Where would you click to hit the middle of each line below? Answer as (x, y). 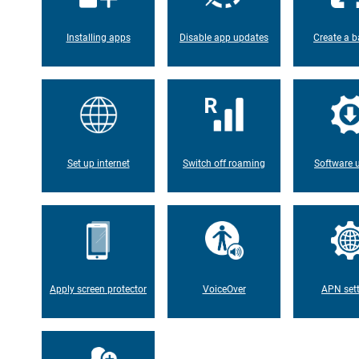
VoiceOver (224, 289)
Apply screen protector (98, 289)
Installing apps (98, 37)
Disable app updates (224, 37)
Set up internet (98, 163)
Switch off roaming (224, 163)
